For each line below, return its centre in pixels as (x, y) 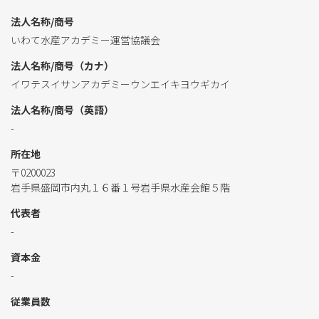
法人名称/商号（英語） (62, 110)
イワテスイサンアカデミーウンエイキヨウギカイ (120, 84)
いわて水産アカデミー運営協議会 (85, 40)
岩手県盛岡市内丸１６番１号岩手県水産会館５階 (120, 187)
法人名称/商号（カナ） (62, 66)
